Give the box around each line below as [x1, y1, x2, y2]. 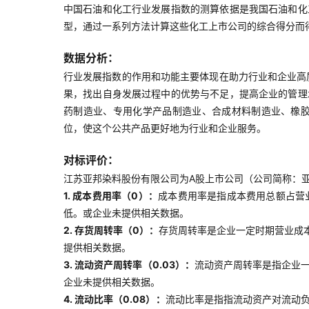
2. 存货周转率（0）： [63, 224, 159, 236]
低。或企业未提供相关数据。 [63, 207, 189, 219]
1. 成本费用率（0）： [63, 190, 159, 201]
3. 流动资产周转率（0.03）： [63, 259, 195, 270]
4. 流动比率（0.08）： [63, 293, 166, 305]
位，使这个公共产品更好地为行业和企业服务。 [63, 122, 266, 134]
